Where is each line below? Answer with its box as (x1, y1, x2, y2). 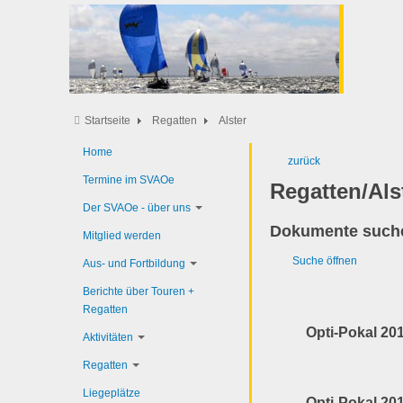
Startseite (85, 114, 130, 127)
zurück (288, 155, 320, 167)
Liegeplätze (83, 387, 140, 399)
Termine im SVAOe (83, 174, 175, 186)
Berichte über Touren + (83, 285, 194, 298)
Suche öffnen (292, 255, 357, 267)
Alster (219, 114, 246, 127)
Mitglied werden (83, 229, 161, 242)
